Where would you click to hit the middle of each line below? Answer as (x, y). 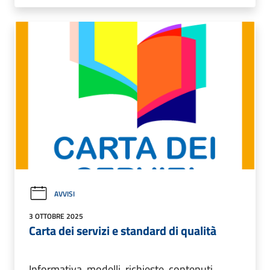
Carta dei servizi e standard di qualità (123, 230)
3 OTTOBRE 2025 (56, 216)
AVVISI (64, 193)
